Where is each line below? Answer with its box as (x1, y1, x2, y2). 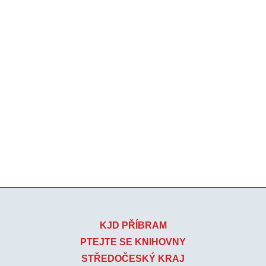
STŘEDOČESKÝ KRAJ (81, 254, 185, 264)
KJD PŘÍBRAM (99, 220, 167, 231)
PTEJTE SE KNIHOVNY (80, 237, 186, 248)
